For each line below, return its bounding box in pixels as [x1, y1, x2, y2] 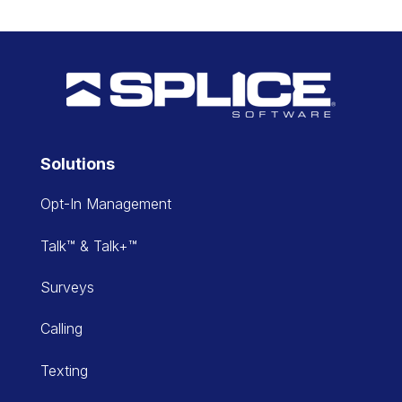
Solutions [39, 154, 115, 174]
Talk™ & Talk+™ [39, 236, 137, 255]
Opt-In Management [39, 195, 171, 214]
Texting [39, 361, 88, 380]
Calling [39, 319, 83, 338]
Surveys [39, 278, 94, 297]
